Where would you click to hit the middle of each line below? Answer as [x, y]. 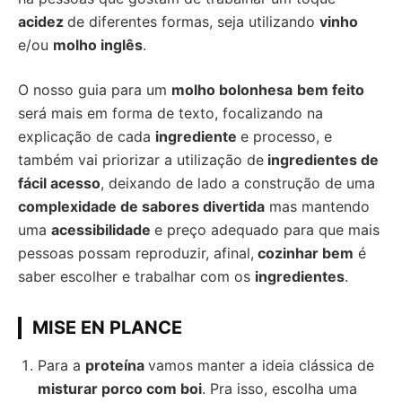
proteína [117, 365]
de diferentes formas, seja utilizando [193, 22]
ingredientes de [321, 160]
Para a [61, 365]
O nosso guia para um [95, 90]
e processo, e [286, 136]
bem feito [331, 90]
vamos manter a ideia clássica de [261, 365]
